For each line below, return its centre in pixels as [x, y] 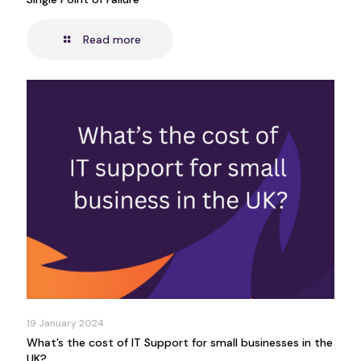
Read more [112, 39]
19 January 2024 [65, 323]
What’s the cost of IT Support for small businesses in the [180, 342]
